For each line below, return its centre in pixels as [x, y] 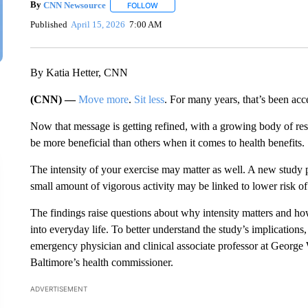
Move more [103, 100]
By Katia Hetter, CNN [79, 73]
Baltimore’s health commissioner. [101, 263]
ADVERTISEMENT [58, 289]
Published [48, 24]
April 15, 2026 [98, 24]
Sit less [149, 100]
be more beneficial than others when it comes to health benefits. [167, 143]
